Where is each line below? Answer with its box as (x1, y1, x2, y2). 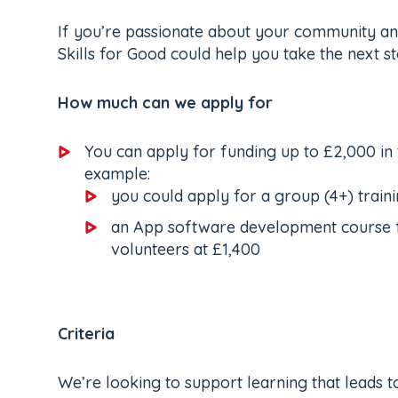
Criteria (58, 323, 115, 345)
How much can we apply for (58, 92, 273, 114)
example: (84, 163, 150, 185)
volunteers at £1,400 (111, 239, 260, 260)
